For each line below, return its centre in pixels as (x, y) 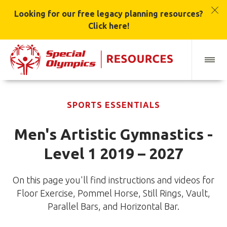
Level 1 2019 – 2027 (113, 154)
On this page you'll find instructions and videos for (113, 180)
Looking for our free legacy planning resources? (108, 14)
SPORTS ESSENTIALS (113, 105)
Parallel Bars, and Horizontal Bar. (113, 206)
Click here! (108, 26)
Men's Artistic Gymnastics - (113, 135)
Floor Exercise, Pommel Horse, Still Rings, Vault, (113, 193)
